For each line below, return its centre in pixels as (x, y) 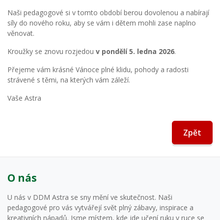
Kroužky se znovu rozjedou (52, 52)
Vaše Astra (24, 98)
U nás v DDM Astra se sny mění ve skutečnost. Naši (90, 197)
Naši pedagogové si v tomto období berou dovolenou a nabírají (108, 13)
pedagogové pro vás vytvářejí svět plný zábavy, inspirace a (100, 208)
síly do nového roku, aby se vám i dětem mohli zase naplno (102, 23)
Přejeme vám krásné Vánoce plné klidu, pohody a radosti (98, 70)
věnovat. (21, 33)
